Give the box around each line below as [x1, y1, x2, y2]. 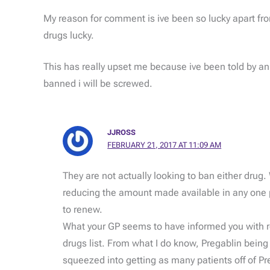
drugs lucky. [43, 29, 94, 41]
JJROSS [107, 127, 136, 137]
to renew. [63, 203, 102, 215]
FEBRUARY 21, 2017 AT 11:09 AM [107, 140, 222, 149]
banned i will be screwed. [43, 77, 152, 89]
